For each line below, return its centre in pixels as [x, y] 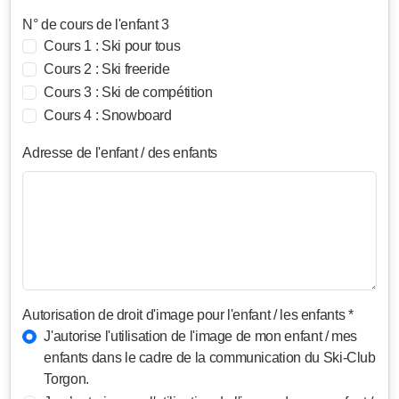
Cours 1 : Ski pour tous [112, 46]
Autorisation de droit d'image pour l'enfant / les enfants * [188, 315]
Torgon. [66, 379]
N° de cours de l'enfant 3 [96, 25]
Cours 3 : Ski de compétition [128, 93]
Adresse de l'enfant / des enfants [120, 153]
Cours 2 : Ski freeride [107, 69]
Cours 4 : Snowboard [108, 116]
